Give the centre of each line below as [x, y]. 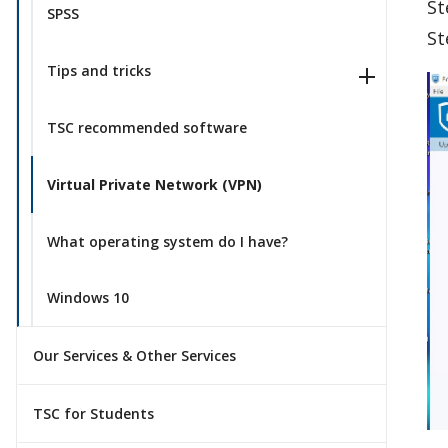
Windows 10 [87, 298]
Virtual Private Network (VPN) [154, 184]
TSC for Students [93, 413]
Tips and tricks [98, 71]
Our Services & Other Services [134, 356]
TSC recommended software [146, 127]
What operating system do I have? [167, 241]
